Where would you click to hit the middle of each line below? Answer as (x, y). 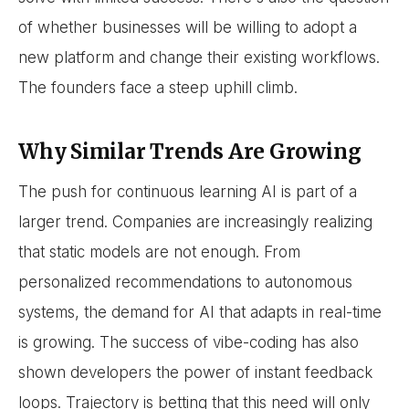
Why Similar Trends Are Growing (190, 152)
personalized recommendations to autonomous (185, 282)
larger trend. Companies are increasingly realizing (195, 221)
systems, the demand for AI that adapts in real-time (200, 312)
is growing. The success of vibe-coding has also (189, 342)
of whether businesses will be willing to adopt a (188, 28)
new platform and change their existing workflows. (199, 58)
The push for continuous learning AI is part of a (188, 191)
